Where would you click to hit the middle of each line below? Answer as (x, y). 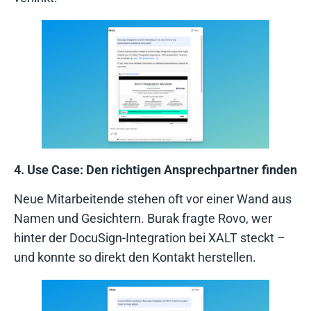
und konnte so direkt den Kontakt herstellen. (135, 258)
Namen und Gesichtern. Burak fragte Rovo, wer (143, 219)
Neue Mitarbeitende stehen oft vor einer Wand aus (153, 199)
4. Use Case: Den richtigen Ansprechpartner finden (155, 170)
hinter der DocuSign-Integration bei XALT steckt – (150, 238)
